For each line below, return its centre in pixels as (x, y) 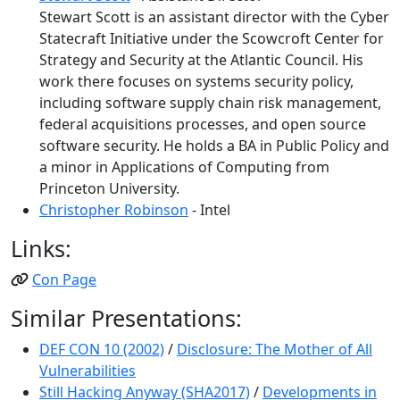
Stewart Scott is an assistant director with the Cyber (214, 17)
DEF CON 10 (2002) (102, 349)
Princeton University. (109, 188)
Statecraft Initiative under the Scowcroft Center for (212, 38)
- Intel (209, 210)
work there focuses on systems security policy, (196, 81)
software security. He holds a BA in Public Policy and (214, 146)
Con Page (64, 279)
